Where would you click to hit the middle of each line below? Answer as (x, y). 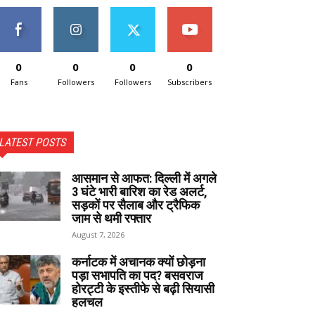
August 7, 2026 (98, 234)
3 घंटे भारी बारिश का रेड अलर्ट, (140, 191)
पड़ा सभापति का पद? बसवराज (137, 275)
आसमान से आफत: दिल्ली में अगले (144, 178)
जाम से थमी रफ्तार (111, 218)
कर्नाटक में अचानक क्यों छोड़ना (139, 262)
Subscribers (189, 82)
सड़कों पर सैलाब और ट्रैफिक (136, 205)
